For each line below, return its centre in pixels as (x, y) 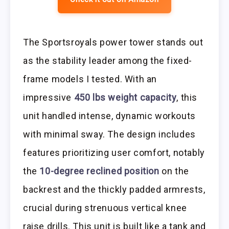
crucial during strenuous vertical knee (105, 208)
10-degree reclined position (99, 171)
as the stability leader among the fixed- (108, 60)
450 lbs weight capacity (125, 97)
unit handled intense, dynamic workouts (109, 116)
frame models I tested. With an (90, 79)
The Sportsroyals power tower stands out (113, 42)
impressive (49, 97)
